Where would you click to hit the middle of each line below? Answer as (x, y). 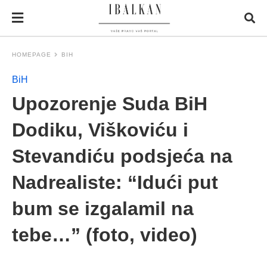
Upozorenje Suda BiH (110, 104)
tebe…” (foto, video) (105, 235)
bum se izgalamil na (103, 209)
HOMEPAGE (32, 55)
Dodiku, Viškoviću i (100, 130)
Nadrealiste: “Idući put (115, 182)
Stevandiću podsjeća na (122, 156)
